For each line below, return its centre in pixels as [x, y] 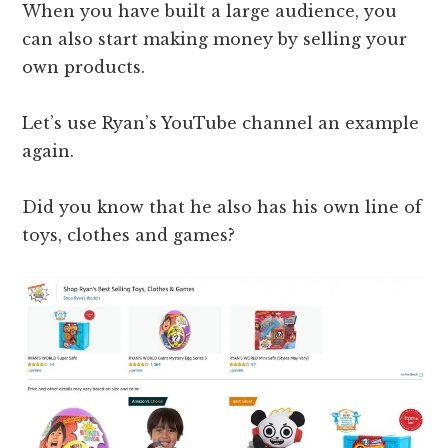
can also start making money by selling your [215, 39]
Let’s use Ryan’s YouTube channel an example [221, 123]
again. [48, 151]
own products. [84, 67]
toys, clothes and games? [129, 235]
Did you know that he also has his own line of [222, 207]
